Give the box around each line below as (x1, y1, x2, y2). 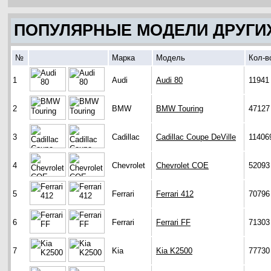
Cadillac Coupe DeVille (156, 132, 236, 142)
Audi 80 (156, 76, 183, 85)
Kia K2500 (156, 246, 192, 256)
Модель (156, 53, 185, 63)
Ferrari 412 (156, 189, 194, 199)
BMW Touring (156, 104, 203, 114)
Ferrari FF (156, 218, 191, 227)
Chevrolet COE (156, 161, 209, 171)
